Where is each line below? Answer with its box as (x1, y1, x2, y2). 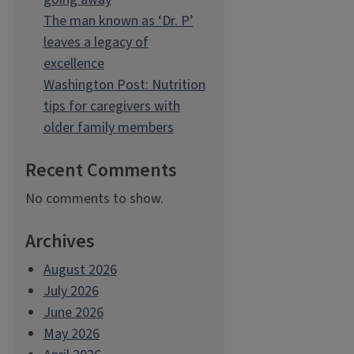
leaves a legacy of (43, 32, 149, 52)
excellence (43, 54, 104, 73)
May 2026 (43, 324, 100, 344)
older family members (43, 118, 174, 137)
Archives (25, 228, 95, 255)
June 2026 (43, 303, 104, 322)
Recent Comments (25, 156, 177, 184)
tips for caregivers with (43, 96, 180, 116)
